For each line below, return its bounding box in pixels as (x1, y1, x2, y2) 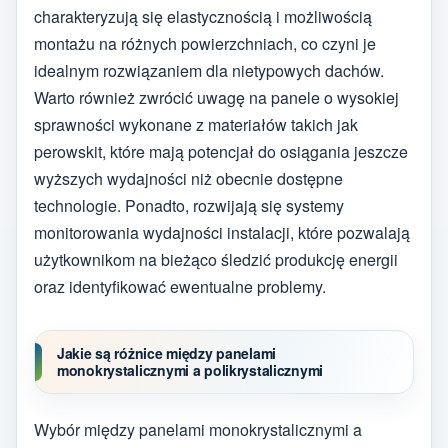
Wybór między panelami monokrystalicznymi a (34, 417, 362, 441)
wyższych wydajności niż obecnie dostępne (34, 167, 343, 191)
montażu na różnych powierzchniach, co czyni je (34, 32, 376, 56)
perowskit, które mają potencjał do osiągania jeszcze (34, 140, 408, 164)
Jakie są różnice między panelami (57, 343, 277, 364)
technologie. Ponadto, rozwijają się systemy (34, 194, 344, 218)
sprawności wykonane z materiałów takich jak (34, 113, 358, 137)
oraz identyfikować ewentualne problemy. (34, 275, 326, 299)
